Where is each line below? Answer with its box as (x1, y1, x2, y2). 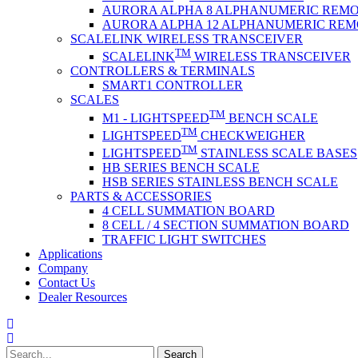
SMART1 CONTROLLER (102, 78, 243, 93)
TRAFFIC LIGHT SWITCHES (102, 233, 266, 247)
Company (38, 261, 88, 276)
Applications (38, 247, 102, 261)
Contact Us (38, 276, 95, 290)
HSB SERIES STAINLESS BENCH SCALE (102, 175, 338, 189)
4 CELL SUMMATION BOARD (102, 204, 275, 218)
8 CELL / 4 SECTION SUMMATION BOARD (102, 218, 349, 233)
